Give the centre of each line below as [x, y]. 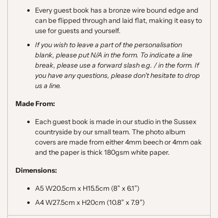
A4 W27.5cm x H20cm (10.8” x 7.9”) [90, 202]
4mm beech [144, 142]
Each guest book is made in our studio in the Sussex [116, 122]
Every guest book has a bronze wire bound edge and [117, 10]
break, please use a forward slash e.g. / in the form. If [117, 65]
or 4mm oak [182, 142]
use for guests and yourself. [78, 31]
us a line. [48, 86]
